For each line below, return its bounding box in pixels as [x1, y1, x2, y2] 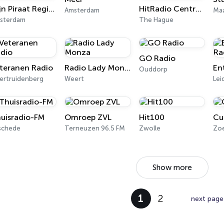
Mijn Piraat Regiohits [48, 4, 54, 13]
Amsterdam [64, 6, 100, 14]
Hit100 [138, 112, 164, 122]
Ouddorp [138, 65, 167, 73]
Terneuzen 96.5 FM [64, 124, 125, 132]
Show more [152, 163, 192, 172]
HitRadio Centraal [195, 4, 201, 13]
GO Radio [138, 53, 175, 63]
